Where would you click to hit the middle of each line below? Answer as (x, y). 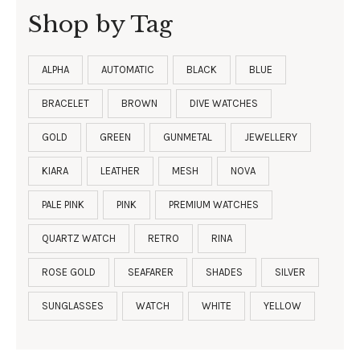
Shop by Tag (100, 24)
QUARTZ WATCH (79, 238)
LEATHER (120, 170)
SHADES (224, 272)
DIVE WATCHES (224, 103)
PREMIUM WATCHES (214, 204)
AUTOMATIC (128, 69)
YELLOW (282, 305)
